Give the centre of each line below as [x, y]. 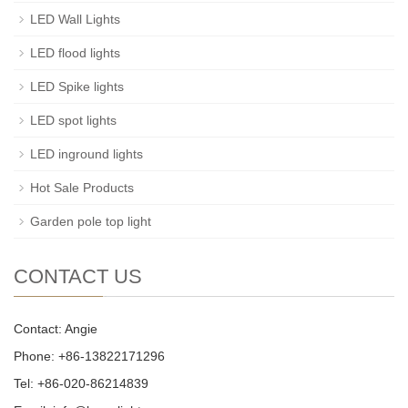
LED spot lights [73, 120]
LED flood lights [75, 53]
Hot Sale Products [82, 188]
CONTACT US [78, 276]
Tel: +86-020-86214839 [81, 383]
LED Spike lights [77, 87]
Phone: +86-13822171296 [89, 356]
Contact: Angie [56, 329]
